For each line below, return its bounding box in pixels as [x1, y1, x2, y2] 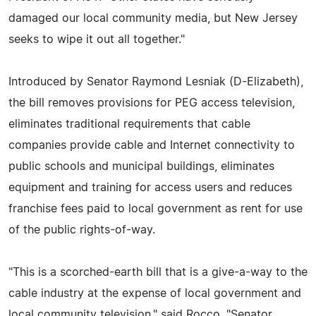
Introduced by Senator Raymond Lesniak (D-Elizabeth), [8, 75, 303, 87]
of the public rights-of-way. [8, 224, 155, 236]
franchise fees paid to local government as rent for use [8, 202, 303, 214]
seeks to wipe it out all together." [8, 33, 185, 45]
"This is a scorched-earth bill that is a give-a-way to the [8, 266, 308, 278]
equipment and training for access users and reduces [8, 181, 292, 193]
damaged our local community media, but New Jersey [8, 12, 298, 24]
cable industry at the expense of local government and [8, 287, 301, 299]
